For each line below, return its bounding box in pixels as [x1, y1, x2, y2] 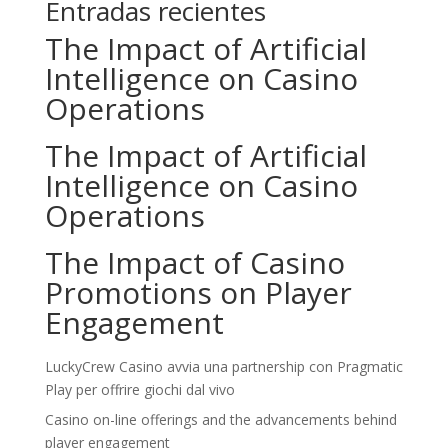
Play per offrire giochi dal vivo [44, 380, 235, 399]
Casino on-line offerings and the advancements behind [44, 410, 397, 429]
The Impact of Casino [44, 242, 345, 283]
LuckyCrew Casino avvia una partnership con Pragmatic [44, 357, 403, 376]
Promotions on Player [44, 272, 352, 313]
